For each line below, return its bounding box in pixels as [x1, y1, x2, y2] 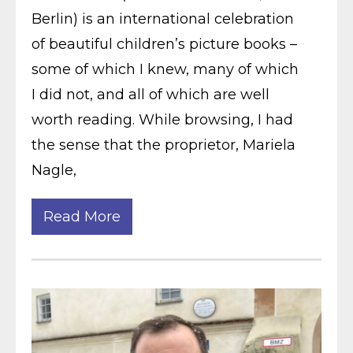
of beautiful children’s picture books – [32, 35, 297, 53]
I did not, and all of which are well [32, 85, 269, 103]
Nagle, [32, 161, 76, 179]
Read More [43, 207, 121, 225]
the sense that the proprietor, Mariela [32, 136, 295, 154]
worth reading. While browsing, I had [32, 110, 293, 128]
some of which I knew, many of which [32, 60, 299, 78]
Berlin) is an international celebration [32, 9, 294, 28]
